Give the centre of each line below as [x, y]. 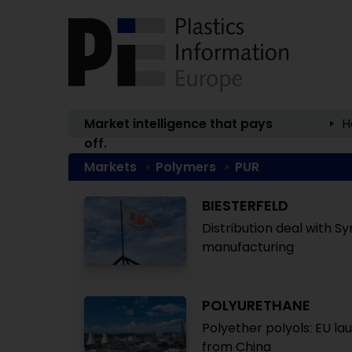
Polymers [186, 167]
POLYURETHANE [256, 305]
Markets [110, 167]
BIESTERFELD [245, 205]
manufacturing [248, 247]
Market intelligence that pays [178, 124]
